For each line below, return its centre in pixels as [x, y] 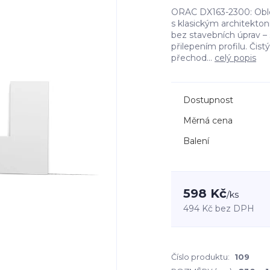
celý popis [235, 58]
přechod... [193, 58]
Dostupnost [208, 100]
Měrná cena [208, 121]
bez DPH [235, 209]
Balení [196, 141]
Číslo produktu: [200, 257]
